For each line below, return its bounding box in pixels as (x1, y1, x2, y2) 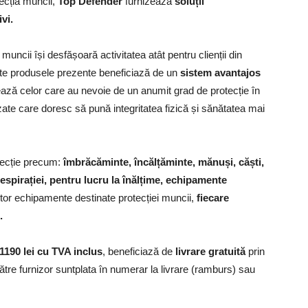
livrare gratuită (175, 245, 248, 257)
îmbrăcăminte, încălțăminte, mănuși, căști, (63, 156, 264, 168)
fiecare (197, 192, 229, 203)
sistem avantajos (180, 67, 261, 78)
